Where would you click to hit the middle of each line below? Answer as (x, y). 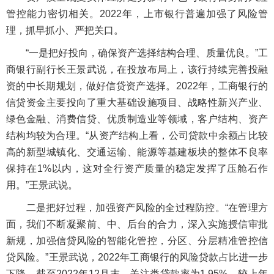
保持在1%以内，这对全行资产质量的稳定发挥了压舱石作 (137, 168)
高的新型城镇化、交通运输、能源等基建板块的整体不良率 (137, 152)
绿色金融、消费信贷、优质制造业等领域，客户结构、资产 (137, 119)
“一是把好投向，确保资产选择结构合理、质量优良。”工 (137, 53)
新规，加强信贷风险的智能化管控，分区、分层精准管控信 (137, 241)
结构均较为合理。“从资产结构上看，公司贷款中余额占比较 (137, 135)
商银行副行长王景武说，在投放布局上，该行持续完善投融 (137, 69)
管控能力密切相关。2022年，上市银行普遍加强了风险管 (137, 14)
